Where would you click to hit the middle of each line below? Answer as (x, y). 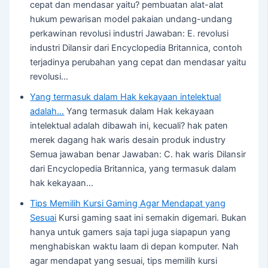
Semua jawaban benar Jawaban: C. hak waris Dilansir (138, 154)
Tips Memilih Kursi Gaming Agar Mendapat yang (128, 203)
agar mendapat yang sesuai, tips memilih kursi (124, 261)
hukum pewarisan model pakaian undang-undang (131, 19)
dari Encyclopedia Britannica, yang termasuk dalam (133, 169)
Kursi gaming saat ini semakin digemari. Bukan (152, 218)
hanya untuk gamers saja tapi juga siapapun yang (130, 232)
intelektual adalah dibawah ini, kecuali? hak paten (129, 126)
